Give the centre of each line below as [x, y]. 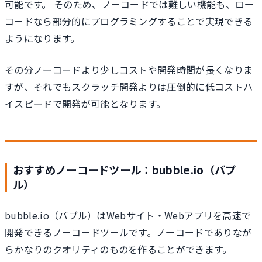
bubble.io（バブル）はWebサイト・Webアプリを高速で [128, 215]
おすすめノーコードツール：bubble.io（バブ [124, 170]
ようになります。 [42, 38]
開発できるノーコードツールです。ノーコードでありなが [128, 232]
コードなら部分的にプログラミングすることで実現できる [129, 21]
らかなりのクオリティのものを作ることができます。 [118, 249]
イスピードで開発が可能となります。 [85, 104]
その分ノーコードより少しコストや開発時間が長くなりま [129, 70]
